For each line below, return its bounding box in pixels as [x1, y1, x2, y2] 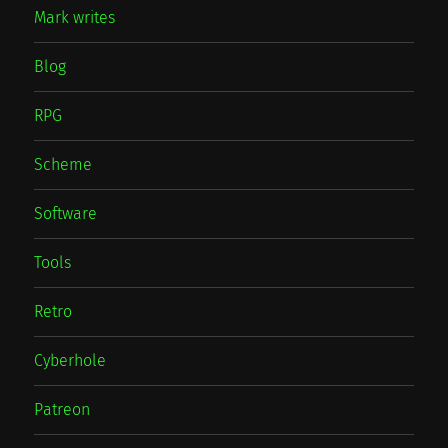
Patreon [34, 400, 91, 420]
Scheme [34, 155, 93, 175]
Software [34, 204, 98, 224]
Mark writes [34, 8, 116, 28]
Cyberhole [34, 351, 107, 371]
